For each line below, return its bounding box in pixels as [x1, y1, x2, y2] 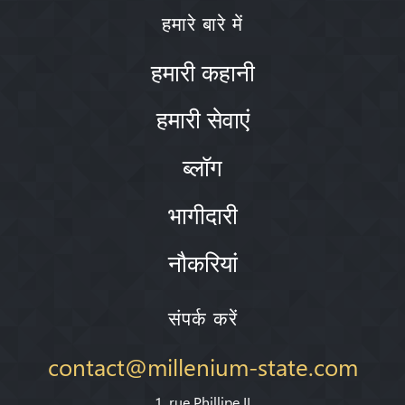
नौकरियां [167, 246, 238, 278]
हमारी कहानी [150, 55, 255, 87]
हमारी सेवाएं [155, 103, 250, 135]
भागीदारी [167, 198, 238, 230]
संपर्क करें [167, 305, 238, 330]
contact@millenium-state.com [47, 350, 358, 381]
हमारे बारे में [162, 10, 243, 35]
